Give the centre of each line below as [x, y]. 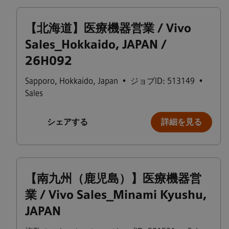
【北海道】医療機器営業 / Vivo [108, 28]
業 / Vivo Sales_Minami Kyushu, [116, 195]
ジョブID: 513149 [163, 81]
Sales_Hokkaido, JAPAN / [96, 44]
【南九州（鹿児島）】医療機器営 [113, 178]
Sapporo [40, 81]
